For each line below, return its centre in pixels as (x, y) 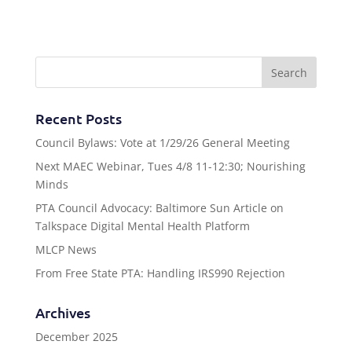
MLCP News (66, 249)
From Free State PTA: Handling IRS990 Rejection (160, 273)
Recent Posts (78, 118)
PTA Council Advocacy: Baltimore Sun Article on (159, 208)
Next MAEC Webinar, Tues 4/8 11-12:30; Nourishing (170, 166)
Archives (62, 312)
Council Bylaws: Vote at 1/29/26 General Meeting (162, 143)
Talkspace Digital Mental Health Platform (142, 226)
